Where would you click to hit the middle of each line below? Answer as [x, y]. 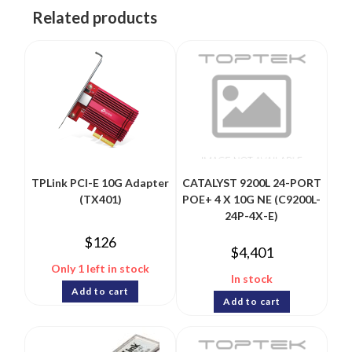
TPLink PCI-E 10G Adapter [101, 183]
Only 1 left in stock [101, 269]
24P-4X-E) [252, 216]
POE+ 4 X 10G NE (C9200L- [252, 200]
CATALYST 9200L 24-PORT [251, 183]
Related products [95, 18]
